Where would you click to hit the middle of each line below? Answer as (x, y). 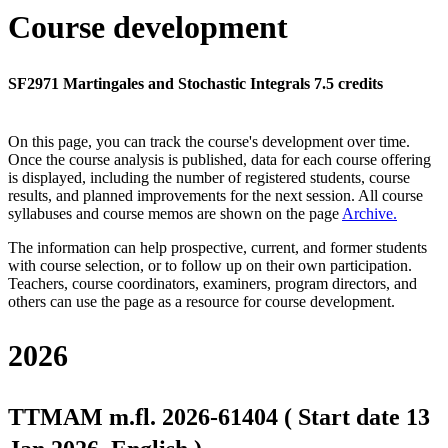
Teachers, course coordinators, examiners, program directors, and (212, 284)
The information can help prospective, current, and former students (217, 248)
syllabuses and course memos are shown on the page (175, 214)
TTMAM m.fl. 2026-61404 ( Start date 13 (219, 416)
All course (390, 196)
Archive (367, 214)
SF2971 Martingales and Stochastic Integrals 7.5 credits (195, 84)
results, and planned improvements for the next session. (183, 196)
